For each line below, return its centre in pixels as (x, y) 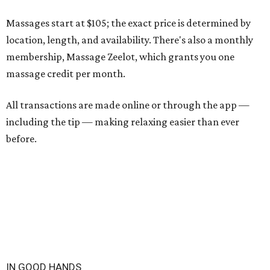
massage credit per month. (66, 74)
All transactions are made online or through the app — (128, 105)
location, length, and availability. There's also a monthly (130, 40)
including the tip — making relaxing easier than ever (123, 122)
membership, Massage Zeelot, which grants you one (120, 57)
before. (21, 139)
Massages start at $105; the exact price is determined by (128, 23)
